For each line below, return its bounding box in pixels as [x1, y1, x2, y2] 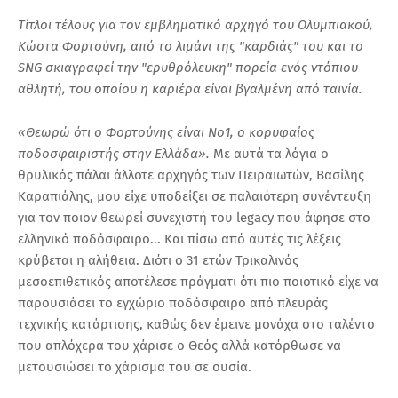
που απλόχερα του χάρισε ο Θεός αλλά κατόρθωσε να [18, 338, 341, 354]
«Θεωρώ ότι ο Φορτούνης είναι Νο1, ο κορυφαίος [18, 124, 314, 141]
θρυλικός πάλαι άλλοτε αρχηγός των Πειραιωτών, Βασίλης [18, 167, 364, 184]
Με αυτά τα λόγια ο [213, 146, 329, 163]
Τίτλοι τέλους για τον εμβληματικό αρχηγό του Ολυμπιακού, [18, 17, 373, 34]
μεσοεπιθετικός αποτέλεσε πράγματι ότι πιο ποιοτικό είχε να [18, 274, 378, 291]
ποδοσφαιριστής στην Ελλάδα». [18, 146, 213, 163]
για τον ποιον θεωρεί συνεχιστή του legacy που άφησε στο [18, 210, 370, 227]
